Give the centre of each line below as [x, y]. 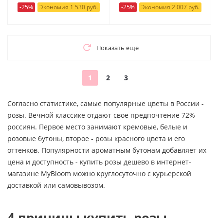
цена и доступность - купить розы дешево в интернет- [99, 162]
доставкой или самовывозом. [56, 185]
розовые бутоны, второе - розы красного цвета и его [96, 138]
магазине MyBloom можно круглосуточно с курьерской [99, 173]
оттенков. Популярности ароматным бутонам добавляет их [107, 150]
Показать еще [117, 47]
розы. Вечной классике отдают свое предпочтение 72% [101, 115]
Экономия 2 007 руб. [170, 7]
